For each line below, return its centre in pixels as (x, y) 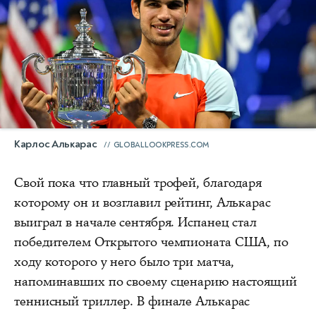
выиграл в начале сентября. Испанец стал (136, 223)
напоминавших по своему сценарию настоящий (156, 282)
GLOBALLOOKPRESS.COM (161, 145)
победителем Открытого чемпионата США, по (151, 242)
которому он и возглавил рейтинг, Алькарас (142, 203)
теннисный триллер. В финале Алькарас (132, 302)
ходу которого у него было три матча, (124, 262)
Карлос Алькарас (56, 145)
